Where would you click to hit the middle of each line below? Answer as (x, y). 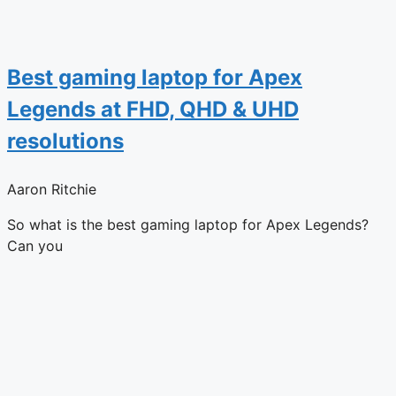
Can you (35, 245)
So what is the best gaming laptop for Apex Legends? (188, 224)
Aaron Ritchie (52, 189)
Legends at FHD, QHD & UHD (153, 109)
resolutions (65, 141)
